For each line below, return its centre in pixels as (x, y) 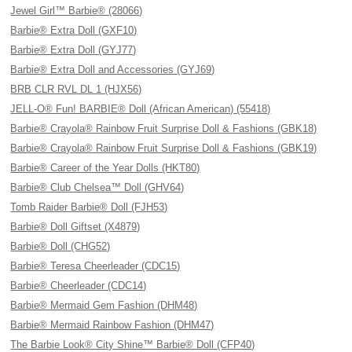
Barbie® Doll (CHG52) (60, 246)
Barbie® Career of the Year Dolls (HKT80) (105, 168)
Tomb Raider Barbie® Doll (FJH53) (89, 207)
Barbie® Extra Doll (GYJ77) (73, 50)
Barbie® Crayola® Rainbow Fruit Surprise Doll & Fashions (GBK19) (164, 148)
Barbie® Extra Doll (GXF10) (74, 30)
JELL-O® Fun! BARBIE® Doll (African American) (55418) (141, 109)
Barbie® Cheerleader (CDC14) (79, 286)
